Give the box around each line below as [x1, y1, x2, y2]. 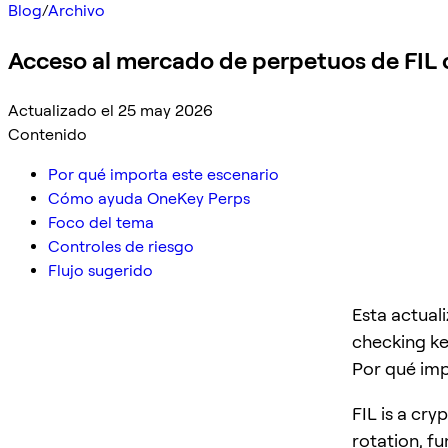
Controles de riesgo [48, 236, 194, 256]
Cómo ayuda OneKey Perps [48, 188, 250, 208]
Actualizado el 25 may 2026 [8, 100, 213, 120]
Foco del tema [48, 212, 154, 232]
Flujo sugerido [48, 260, 153, 280]
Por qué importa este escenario [48, 164, 279, 184]
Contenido [8, 124, 87, 144]
